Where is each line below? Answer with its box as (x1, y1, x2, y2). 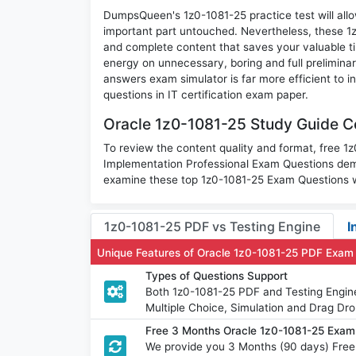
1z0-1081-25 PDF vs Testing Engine (104, 218, 320, 234)
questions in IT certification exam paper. (103, 88, 308, 102)
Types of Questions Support (145, 269, 288, 282)
